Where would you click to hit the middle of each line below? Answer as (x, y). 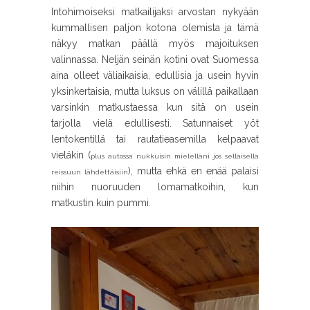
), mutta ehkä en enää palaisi (193, 171)
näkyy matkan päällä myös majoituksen (155, 44)
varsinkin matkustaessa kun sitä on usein (155, 107)
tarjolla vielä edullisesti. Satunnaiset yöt (155, 123)
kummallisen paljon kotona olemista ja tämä (155, 28)
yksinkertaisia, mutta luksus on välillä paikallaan (155, 91)
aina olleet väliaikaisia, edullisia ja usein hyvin (155, 75)
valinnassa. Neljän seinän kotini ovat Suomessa (155, 60)
